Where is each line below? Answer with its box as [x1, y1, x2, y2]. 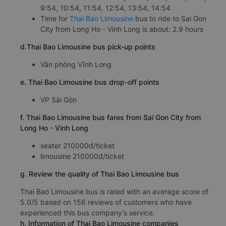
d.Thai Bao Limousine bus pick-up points [20, 42, 155, 51]
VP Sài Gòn [40, 95, 77, 104]
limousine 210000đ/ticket [40, 151, 124, 160]
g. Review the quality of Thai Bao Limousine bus [20, 169, 179, 178]
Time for [40, 14, 70, 23]
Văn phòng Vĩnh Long [40, 60, 111, 69]
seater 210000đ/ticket [40, 141, 115, 150]
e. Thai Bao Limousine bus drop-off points [20, 77, 159, 86]
